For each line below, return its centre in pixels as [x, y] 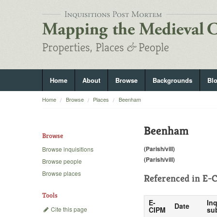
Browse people [62, 161]
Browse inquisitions [68, 149]
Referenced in [173, 178]
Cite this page [68, 209]
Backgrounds [172, 80]
